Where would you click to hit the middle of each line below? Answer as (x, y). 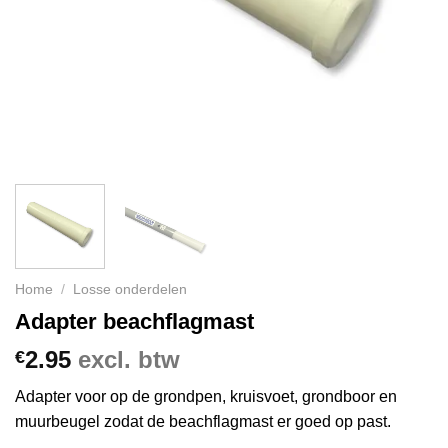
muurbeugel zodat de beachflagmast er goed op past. (203, 421)
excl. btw (125, 359)
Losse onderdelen (130, 290)
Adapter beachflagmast (134, 321)
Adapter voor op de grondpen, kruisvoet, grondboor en (206, 396)
